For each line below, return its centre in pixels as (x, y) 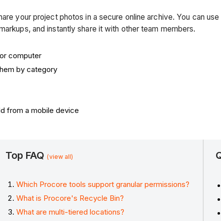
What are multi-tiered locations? (71, 212)
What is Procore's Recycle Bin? (70, 198)
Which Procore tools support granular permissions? (103, 184)
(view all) (60, 156)
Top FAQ (26, 155)
